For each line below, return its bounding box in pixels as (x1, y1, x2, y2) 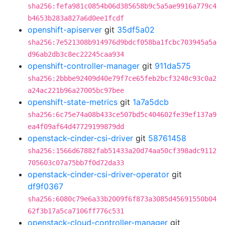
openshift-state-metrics (28, 97, 118, 107)
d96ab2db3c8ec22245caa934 (28, 50, 124, 58)
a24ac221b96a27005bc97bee (28, 86, 124, 94)
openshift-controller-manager (28, 61, 140, 71)
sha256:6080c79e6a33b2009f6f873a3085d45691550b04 (28, 195, 216, 203)
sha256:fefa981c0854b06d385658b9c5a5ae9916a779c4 (28, 2, 216, 10)
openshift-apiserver (28, 25, 102, 35)
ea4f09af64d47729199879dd (28, 123, 124, 131)
